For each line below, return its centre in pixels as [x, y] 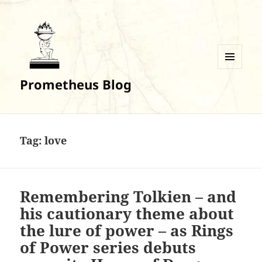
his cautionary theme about [127, 214]
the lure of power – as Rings [127, 231]
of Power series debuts [108, 248]
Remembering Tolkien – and [128, 197]
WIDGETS [234, 93]
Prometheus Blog [76, 85]
